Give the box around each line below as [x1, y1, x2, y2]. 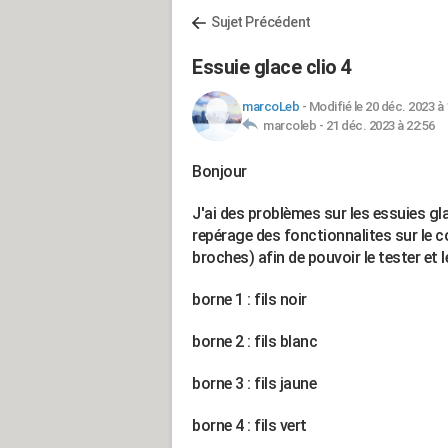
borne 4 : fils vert [192, 416, 310, 435]
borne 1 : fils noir [192, 290, 310, 309]
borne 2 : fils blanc [192, 332, 321, 351]
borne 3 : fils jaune [192, 374, 320, 393]
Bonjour [192, 162, 250, 181]
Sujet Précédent [211, 14, 311, 30]
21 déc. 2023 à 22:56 [325, 118, 435, 133]
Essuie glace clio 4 [192, 55, 352, 79]
